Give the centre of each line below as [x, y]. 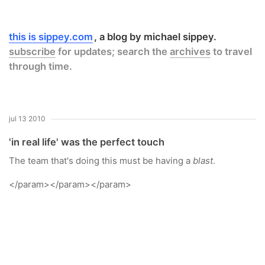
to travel [231, 51]
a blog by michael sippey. [158, 37]
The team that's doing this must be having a [101, 161]
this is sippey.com [51, 37]
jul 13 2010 [27, 119]
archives [190, 51]
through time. [41, 66]
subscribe [32, 51]
